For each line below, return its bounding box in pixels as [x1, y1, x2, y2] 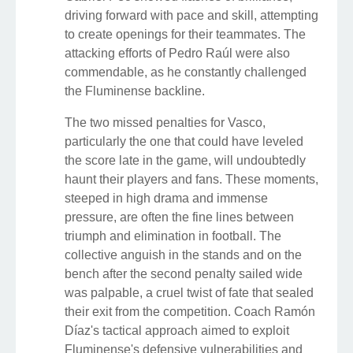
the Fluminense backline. [65, 84, 205, 98]
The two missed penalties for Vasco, [65, 116, 266, 130]
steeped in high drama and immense [65, 191, 268, 206]
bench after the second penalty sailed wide [65, 267, 303, 281]
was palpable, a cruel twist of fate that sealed [65, 286, 314, 300]
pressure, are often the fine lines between [65, 210, 294, 225]
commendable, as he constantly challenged [65, 65, 307, 80]
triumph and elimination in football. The [65, 229, 281, 243]
